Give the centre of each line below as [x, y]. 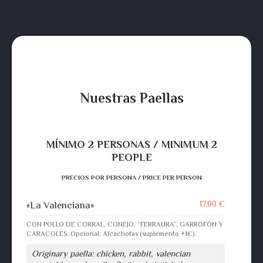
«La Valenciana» [60, 205]
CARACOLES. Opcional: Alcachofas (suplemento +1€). [111, 233]
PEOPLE [131, 157]
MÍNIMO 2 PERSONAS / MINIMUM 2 [131, 144]
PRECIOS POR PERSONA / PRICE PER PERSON [131, 178]
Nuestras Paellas [131, 97]
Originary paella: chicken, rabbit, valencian [111, 253]
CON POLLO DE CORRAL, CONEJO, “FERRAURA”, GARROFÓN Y [125, 224]
